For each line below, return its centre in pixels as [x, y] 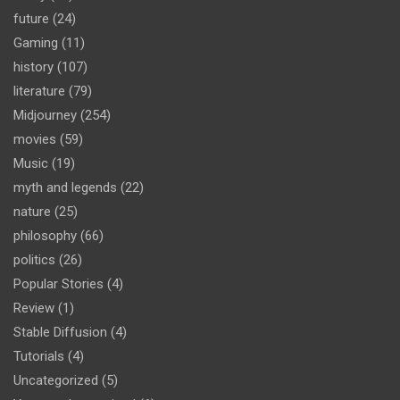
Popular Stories [58, 283]
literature [39, 91]
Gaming [36, 42]
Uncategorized [56, 380]
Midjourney [45, 115]
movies [35, 139]
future [31, 18]
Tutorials [39, 356]
